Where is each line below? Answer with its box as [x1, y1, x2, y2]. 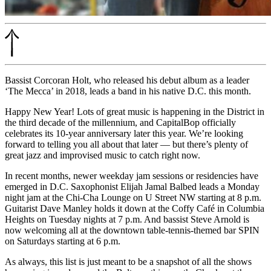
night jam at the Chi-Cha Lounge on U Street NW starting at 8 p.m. [5, 192, 261, 203]
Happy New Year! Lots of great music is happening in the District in [5, 106, 264, 117]
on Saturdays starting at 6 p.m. [5, 235, 120, 246]
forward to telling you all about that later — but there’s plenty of [5, 139, 248, 149]
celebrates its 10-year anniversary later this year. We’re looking [5, 128, 243, 139]
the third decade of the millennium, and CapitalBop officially [5, 117, 236, 128]
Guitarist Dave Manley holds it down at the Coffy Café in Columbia [5, 203, 264, 214]
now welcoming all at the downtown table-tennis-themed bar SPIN [5, 224, 260, 235]
